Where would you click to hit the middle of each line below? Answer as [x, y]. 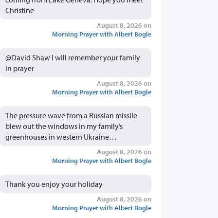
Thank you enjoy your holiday [54, 184]
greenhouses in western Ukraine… [61, 136]
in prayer [20, 68]
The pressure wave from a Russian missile [71, 115]
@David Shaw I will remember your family [73, 57]
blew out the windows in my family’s [64, 126]
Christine [20, 10]
